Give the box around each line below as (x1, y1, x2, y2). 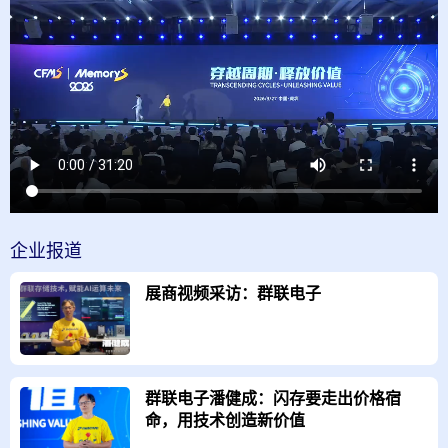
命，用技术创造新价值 (145, 407, 305, 431)
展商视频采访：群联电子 (145, 280, 321, 304)
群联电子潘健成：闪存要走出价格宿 (145, 385, 401, 409)
